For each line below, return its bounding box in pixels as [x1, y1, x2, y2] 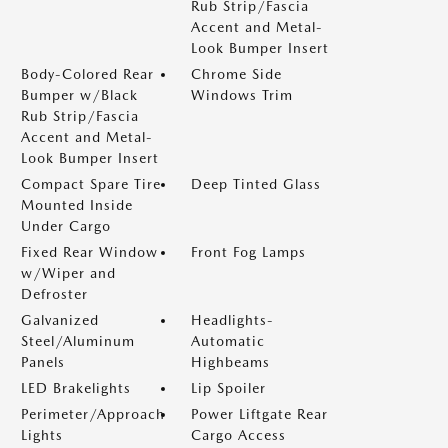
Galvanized [21, 312, 99, 328]
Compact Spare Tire [21, 176, 161, 192]
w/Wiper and [21, 265, 116, 281]
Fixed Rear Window [21, 244, 158, 260]
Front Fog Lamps [191, 244, 306, 260]
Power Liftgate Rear [191, 406, 328, 422]
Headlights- [191, 312, 274, 328]
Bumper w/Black [21, 87, 138, 103]
